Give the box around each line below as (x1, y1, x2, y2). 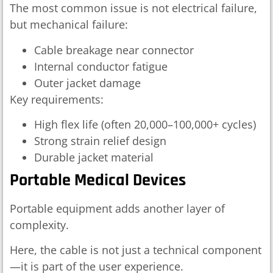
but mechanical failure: (10, 17, 128, 32)
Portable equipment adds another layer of (10, 201, 225, 216)
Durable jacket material (34, 150, 154, 165)
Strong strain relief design (34, 133, 166, 149)
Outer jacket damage (34, 75, 141, 90)
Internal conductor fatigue (34, 58, 168, 74)
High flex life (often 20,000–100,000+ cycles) (34, 117, 256, 132)
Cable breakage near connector (34, 42, 194, 57)
